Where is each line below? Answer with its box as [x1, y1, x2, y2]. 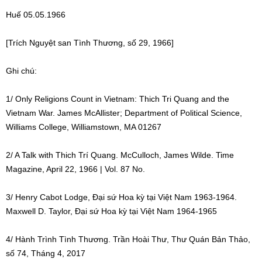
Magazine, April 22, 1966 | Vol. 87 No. [6, 164, 145, 174]
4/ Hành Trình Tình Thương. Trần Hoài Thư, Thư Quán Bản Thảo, [6, 235, 250, 244]
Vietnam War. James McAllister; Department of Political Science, [6, 108, 242, 118]
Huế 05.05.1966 [6, 10, 65, 19]
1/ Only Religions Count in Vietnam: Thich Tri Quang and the [6, 94, 229, 104]
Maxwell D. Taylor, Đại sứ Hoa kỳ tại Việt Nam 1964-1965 [6, 206, 217, 216]
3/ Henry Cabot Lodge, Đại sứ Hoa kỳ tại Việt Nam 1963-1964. [6, 192, 237, 202]
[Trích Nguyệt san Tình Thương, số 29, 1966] [6, 38, 174, 47]
